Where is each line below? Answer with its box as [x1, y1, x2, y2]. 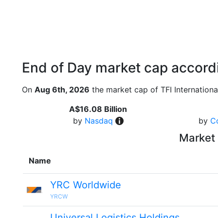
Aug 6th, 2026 [35, 85, 90, 94]
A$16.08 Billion [69, 104, 127, 114]
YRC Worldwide [50, 179, 121, 191]
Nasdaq [84, 116, 113, 126]
